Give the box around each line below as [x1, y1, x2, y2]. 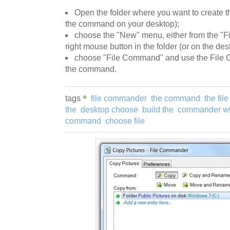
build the [142, 105, 174, 114]
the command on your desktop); [65, 19, 179, 28]
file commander [91, 93, 147, 103]
